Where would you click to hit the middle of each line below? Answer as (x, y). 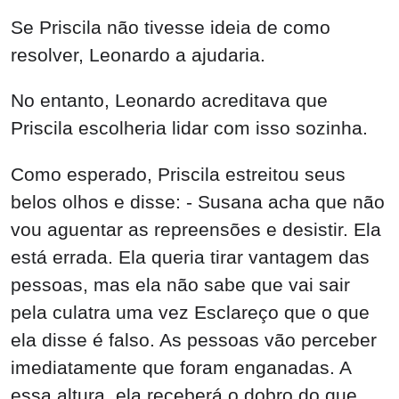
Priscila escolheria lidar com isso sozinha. (189, 128)
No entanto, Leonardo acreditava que (169, 101)
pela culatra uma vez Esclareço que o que (190, 313)
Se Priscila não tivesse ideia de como (171, 27)
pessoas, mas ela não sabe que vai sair (180, 285)
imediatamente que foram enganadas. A (181, 368)
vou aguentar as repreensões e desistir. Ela (196, 230)
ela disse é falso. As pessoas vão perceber (194, 340)
